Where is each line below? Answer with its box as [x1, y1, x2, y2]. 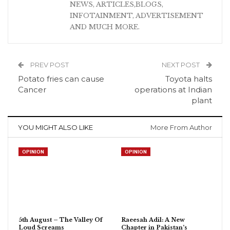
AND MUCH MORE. [70, 23, 140, 32]
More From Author [150, 123, 212, 132]
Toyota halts [165, 74, 212, 84]
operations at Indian [135, 85, 212, 95]
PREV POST [29, 61, 69, 69]
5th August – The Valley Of [18, 216, 103, 223]
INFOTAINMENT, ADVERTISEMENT [70, 11, 203, 21]
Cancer [18, 85, 46, 95]
